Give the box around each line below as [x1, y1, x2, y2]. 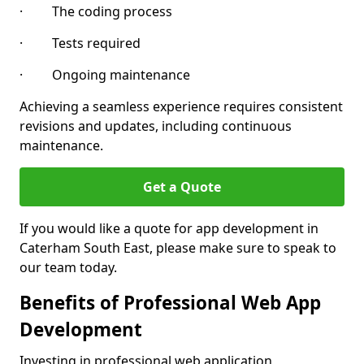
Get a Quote [143, 178, 221, 196]
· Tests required [19, 34, 141, 52]
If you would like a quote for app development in [19, 219, 318, 237]
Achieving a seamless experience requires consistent [19, 97, 343, 115]
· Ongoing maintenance [19, 66, 190, 84]
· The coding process [19, 2, 172, 20]
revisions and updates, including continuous [19, 117, 292, 135]
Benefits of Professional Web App [19, 290, 321, 315]
